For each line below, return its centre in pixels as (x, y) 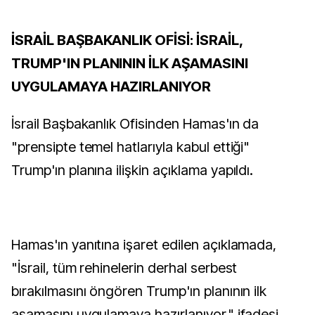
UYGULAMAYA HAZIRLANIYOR (113, 86)
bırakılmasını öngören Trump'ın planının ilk (139, 291)
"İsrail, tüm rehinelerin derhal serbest (124, 268)
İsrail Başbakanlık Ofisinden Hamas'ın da (135, 124)
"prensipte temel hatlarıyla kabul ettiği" (131, 147)
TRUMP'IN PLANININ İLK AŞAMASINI (130, 63)
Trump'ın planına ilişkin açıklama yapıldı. (133, 170)
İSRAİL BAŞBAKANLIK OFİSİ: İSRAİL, (127, 40)
